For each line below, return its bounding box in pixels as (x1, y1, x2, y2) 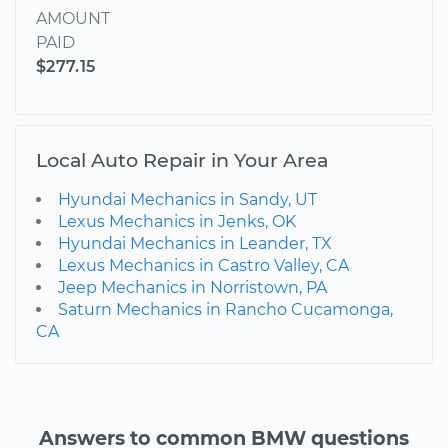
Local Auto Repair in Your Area (36, 147, 328, 172)
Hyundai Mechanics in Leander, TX (58, 233, 332, 253)
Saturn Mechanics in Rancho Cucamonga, (58, 299, 393, 319)
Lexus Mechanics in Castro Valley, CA (58, 255, 349, 275)
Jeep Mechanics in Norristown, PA (58, 277, 327, 297)
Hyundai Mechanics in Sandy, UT (58, 189, 317, 209)
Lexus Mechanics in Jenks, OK (58, 211, 296, 231)
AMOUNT (36, 8, 110, 28)
